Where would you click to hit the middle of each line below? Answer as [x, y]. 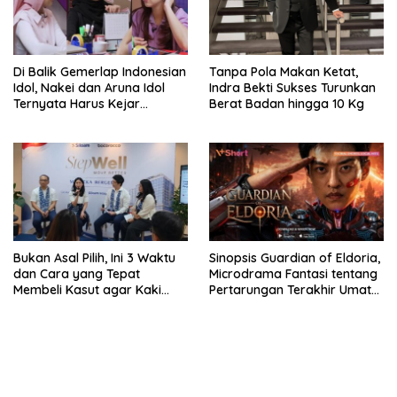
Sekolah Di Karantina [75, 120]
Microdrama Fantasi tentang [293, 273]
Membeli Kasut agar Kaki [87, 289]
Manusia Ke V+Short [268, 305]
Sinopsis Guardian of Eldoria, [295, 257]
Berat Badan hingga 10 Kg [287, 104]
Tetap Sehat [49, 305]
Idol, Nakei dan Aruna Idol [89, 88]
